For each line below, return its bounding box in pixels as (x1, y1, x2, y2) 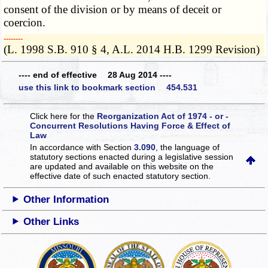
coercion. (4, 16, 46, 29)
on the (190, 161, 214, 171)
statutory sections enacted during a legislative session (30, 151, 234, 162)
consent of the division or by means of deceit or (4, 3, 222, 16)
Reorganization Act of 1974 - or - (97, 111, 229, 121)
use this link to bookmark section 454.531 (19, 83, 197, 93)
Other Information (23, 193, 109, 205)
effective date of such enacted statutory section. (30, 170, 211, 181)
